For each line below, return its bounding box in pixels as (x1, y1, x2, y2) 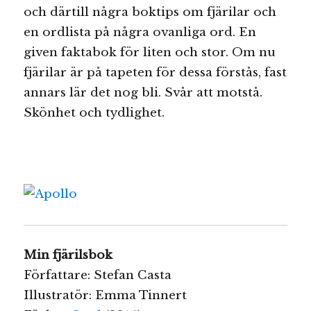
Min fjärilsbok (24, 248, 113, 263)
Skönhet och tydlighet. (24, 105, 165, 120)
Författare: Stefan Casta (24, 268, 172, 283)
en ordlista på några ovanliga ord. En (24, 24, 257, 40)
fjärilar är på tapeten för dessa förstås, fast (24, 65, 287, 80)
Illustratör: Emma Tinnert (24, 288, 187, 303)
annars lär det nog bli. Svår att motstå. (24, 85, 263, 100)
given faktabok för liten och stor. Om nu (24, 44, 276, 60)
